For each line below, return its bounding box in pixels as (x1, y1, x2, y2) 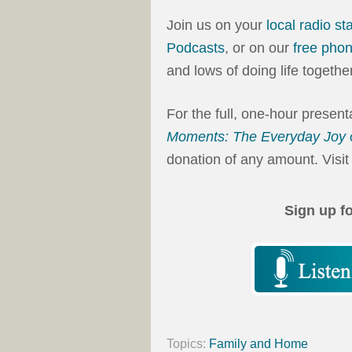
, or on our (225, 40, 293, 57)
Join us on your (167, 17, 266, 34)
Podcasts (167, 40, 225, 57)
